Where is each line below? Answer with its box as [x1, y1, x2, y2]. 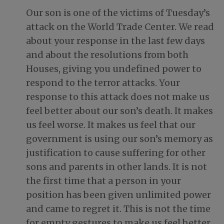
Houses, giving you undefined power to [26, 63, 201, 75]
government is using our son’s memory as [26, 133, 213, 145]
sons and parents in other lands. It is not [26, 161, 207, 173]
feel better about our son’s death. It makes [26, 105, 213, 117]
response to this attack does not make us [26, 91, 209, 103]
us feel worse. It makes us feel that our [26, 119, 195, 131]
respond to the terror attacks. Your [26, 77, 180, 89]
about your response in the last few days [26, 35, 205, 47]
